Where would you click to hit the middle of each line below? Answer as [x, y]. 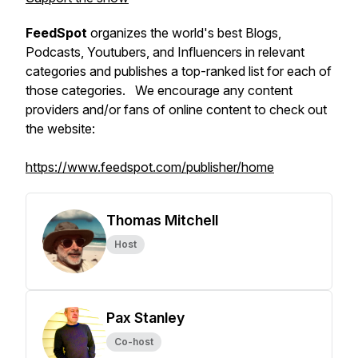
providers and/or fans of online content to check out [176, 109]
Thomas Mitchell [162, 220]
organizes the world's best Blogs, [186, 33]
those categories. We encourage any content [159, 90]
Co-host [134, 342]
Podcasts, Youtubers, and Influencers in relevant [165, 52]
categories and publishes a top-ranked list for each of [179, 71]
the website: [60, 129]
